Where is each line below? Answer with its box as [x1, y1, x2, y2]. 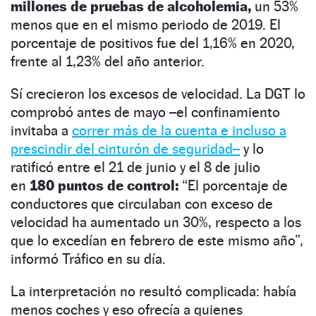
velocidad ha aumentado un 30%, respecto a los [11, 213, 301, 231]
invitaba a [11, 121, 72, 139]
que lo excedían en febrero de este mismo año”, [11, 231, 303, 249]
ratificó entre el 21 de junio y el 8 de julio [11, 158, 260, 176]
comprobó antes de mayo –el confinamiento [11, 103, 280, 121]
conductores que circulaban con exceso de [11, 195, 273, 212]
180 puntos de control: [30, 176, 178, 194]
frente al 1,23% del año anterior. [11, 52, 205, 70]
